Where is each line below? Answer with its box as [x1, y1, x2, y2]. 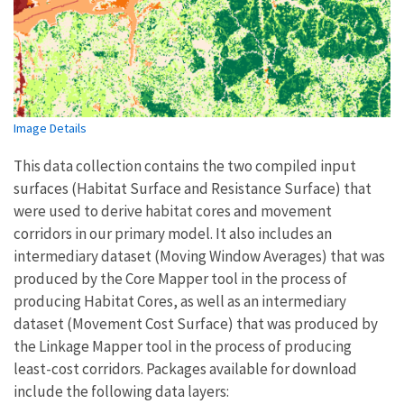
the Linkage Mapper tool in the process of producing [14, 336, 352, 357]
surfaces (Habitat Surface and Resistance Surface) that [14, 179, 372, 199]
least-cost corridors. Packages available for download [14, 359, 357, 380]
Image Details [14, 120, 87, 137]
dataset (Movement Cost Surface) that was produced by [14, 314, 378, 335]
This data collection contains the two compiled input [14, 156, 356, 177]
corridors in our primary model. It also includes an [14, 224, 332, 244]
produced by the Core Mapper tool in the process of [14, 269, 347, 289]
